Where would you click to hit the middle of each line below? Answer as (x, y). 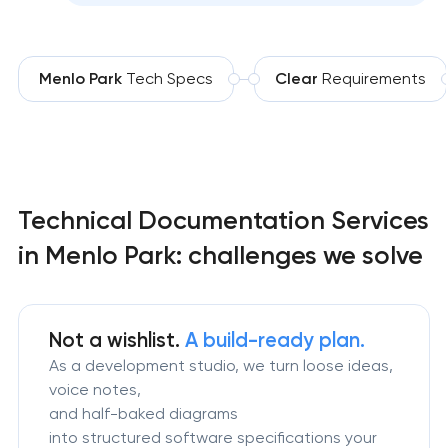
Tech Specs (167, 78)
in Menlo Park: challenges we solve (220, 255)
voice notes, (95, 389)
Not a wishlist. (117, 339)
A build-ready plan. (275, 339)
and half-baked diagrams (144, 413)
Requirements (371, 78)
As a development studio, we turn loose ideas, (221, 365)
